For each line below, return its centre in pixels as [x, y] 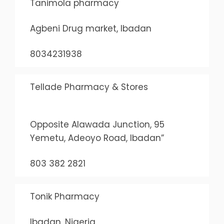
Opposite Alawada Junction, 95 [97, 124]
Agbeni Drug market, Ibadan [90, 28]
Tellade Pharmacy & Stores [89, 87]
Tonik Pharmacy [64, 196]
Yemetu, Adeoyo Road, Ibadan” [97, 138]
